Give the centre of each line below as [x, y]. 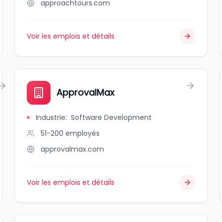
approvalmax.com [73, 149]
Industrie [51, 117]
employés [83, 133]
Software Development [111, 117]
